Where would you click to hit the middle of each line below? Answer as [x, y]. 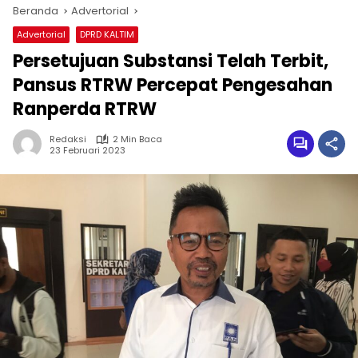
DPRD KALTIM [107, 35]
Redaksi [68, 139]
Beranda [36, 11]
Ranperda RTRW [85, 109]
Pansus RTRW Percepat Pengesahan [173, 86]
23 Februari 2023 [88, 150]
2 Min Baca [137, 139]
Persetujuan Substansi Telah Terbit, [171, 62]
